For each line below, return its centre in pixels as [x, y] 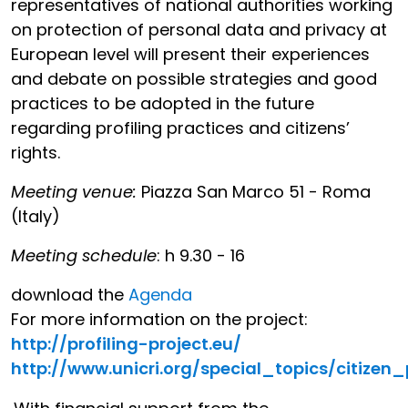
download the [70, 295]
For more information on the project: [159, 319]
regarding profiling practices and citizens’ [180, 128]
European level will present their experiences [190, 54]
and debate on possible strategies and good [194, 79]
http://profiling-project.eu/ [126, 344]
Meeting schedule [84, 255]
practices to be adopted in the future [163, 103]
